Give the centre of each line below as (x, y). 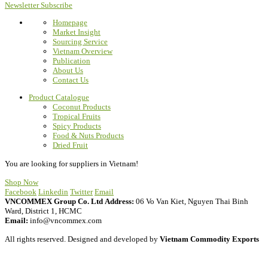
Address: (119, 202)
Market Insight (77, 32)
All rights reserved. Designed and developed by (82, 239)
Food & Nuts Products (88, 136)
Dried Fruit (70, 145)
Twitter (81, 192)
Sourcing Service (80, 42)
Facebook (21, 192)
